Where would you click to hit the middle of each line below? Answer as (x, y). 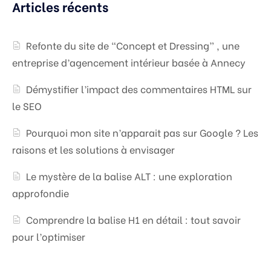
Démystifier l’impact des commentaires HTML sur (139, 89)
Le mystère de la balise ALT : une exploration (129, 176)
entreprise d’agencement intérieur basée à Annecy (129, 62)
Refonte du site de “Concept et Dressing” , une (133, 45)
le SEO (27, 106)
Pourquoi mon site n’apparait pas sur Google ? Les (142, 132)
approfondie (41, 193)
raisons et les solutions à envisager (93, 149)
